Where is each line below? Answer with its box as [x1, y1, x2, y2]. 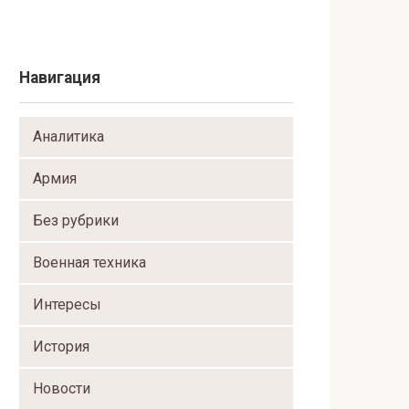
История [33, 337, 89, 355]
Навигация [19, 68, 100, 87]
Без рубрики [33, 211, 119, 229]
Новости [33, 379, 90, 397]
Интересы [33, 295, 101, 313]
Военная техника [33, 253, 146, 271]
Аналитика [33, 127, 104, 145]
